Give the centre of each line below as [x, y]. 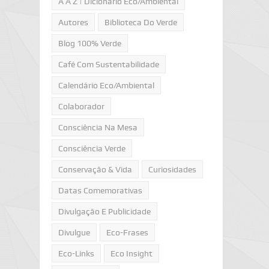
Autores [73, 22]
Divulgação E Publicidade [104, 211]
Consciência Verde [92, 148]
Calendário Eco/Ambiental [106, 85]
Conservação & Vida [95, 169]
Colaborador [81, 106]
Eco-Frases [127, 232]
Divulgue [74, 232]
